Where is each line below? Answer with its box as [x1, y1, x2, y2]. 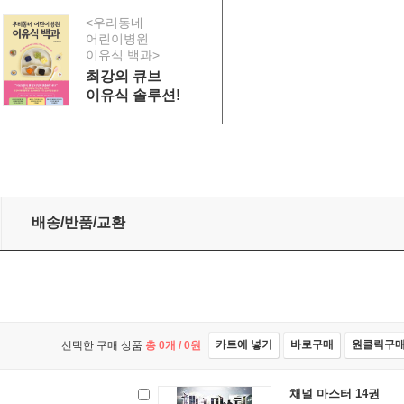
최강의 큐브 [86, 69, 161, 84]
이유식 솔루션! [86, 87, 180, 103]
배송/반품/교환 [32, 215, 125, 231]
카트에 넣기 [216, 338, 272, 352]
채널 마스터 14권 [289, 387, 380, 401]
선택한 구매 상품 [61, 339, 142, 353]
